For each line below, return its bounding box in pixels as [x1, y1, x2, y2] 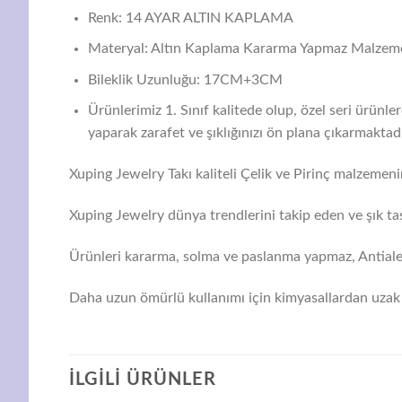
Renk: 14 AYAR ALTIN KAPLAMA [87, 10, 293, 25]
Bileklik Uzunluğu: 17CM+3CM [87, 72, 283, 87]
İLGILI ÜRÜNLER [69, 371, 216, 389]
